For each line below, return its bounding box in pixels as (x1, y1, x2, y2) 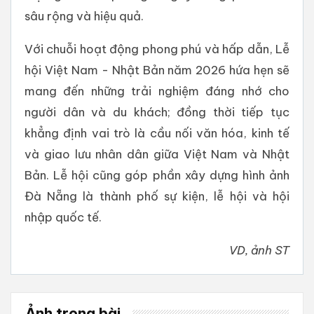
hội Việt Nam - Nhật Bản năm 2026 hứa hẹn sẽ (25, 62, 289, 77)
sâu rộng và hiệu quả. (25, 8, 144, 23)
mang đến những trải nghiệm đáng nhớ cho (25, 83, 289, 98)
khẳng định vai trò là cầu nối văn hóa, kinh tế (25, 125, 289, 140)
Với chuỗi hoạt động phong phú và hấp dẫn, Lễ (25, 41, 289, 56)
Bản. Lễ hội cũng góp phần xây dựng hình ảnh (25, 167, 289, 182)
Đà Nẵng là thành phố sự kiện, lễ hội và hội (25, 188, 289, 203)
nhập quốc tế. (25, 209, 102, 224)
